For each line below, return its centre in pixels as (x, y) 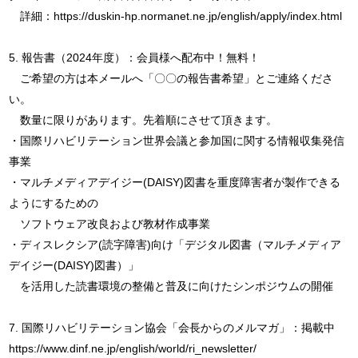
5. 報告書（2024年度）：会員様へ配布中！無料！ (134, 57)
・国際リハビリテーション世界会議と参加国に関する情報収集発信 (177, 140)
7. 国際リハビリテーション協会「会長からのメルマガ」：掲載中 (172, 327)
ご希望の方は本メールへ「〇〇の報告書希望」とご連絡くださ (171, 78)
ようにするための (54, 203)
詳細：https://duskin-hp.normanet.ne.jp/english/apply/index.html (175, 16)
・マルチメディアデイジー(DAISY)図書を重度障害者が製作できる (175, 182)
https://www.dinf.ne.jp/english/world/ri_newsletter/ (133, 348)
